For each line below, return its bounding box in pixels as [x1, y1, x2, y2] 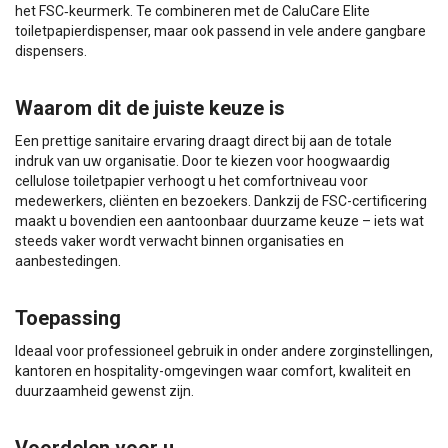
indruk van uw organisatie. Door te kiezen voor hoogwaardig [15, 152, 390, 169]
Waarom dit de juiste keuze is [15, 95, 285, 120]
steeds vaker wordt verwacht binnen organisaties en [15, 232, 344, 249]
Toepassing [15, 305, 121, 330]
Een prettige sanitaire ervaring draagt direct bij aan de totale [15, 132, 392, 149]
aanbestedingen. [15, 252, 121, 269]
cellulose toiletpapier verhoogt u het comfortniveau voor [15, 172, 368, 189]
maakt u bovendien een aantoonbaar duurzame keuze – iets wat [15, 212, 424, 229]
